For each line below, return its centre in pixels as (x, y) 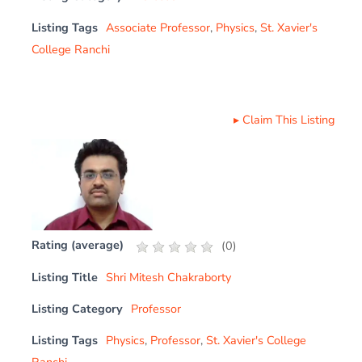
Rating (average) (78, 244)
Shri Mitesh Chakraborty (169, 277)
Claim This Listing (288, 120)
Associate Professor (158, 27)
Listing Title (65, 277)
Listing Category (78, 308)
